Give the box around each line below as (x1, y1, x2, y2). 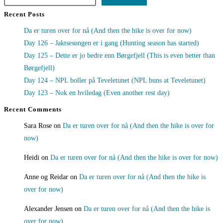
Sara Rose (24, 122, 52, 130)
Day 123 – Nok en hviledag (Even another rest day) (24, 89, 170, 97)
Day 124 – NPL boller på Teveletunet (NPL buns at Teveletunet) (24, 77, 206, 85)
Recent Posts (4, 10, 45, 18)
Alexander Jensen (24, 205, 73, 213)
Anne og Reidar (24, 173, 68, 181)
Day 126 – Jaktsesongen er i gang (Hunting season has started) (24, 39, 199, 47)
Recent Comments (4, 106, 62, 113)
